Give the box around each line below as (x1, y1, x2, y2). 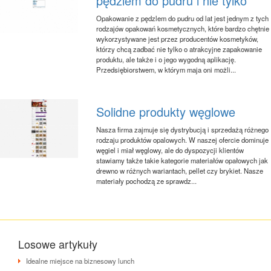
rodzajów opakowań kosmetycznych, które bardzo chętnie (96, 23, 270, 33)
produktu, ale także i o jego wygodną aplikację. (96, 54, 237, 64)
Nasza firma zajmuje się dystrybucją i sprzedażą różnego (96, 124, 269, 134)
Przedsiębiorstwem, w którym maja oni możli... (96, 64, 237, 74)
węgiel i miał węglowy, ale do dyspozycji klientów (96, 145, 244, 155)
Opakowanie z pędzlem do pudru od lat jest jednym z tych (96, 13, 269, 23)
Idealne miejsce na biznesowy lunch (26, 255, 134, 266)
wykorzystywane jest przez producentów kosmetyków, (96, 33, 259, 44)
